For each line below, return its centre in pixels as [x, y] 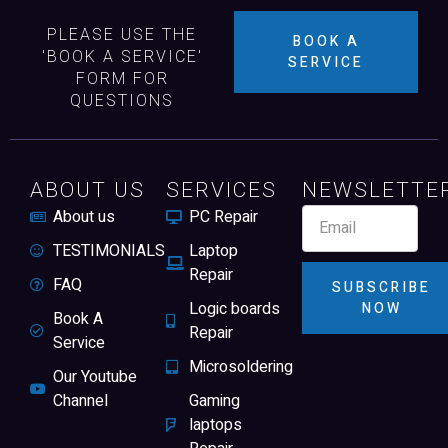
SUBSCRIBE [381, 287]
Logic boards [234, 308]
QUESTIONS [122, 100]
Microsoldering [240, 366]
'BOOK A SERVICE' [122, 56]
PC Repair [223, 216]
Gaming [214, 400]
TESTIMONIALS [108, 250]
